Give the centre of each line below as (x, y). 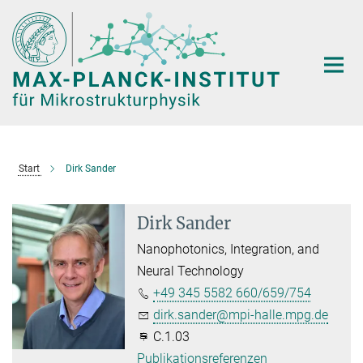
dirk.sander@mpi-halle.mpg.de (241, 315)
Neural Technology (191, 271)
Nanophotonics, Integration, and (228, 249)
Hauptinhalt (38, 15)
